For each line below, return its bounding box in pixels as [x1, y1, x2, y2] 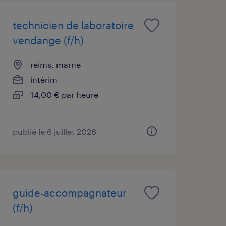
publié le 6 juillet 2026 [12, 126, 96, 136]
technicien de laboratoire [12, 19, 134, 31]
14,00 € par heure [30, 89, 98, 99]
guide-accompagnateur [12, 186, 127, 199]
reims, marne [30, 59, 81, 69]
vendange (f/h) [12, 34, 84, 46]
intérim [30, 74, 58, 84]
